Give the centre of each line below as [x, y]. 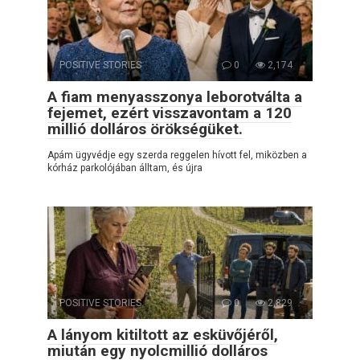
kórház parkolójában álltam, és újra [125, 168]
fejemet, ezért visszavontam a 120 [170, 112]
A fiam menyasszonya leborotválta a [175, 96]
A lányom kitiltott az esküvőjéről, [163, 334]
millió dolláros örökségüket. [145, 129]
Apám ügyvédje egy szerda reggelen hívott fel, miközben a [177, 155]
